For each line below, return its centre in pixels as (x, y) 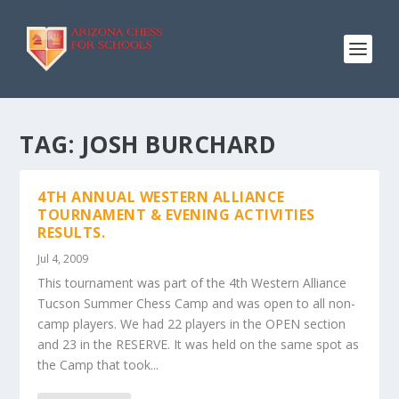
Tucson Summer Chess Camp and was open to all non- (197, 303)
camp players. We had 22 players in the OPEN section (192, 324)
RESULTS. (72, 232)
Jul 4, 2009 (63, 259)
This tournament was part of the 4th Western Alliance (192, 283)
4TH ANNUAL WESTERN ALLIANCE (161, 197)
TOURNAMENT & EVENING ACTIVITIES (176, 215)
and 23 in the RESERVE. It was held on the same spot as (199, 344)
